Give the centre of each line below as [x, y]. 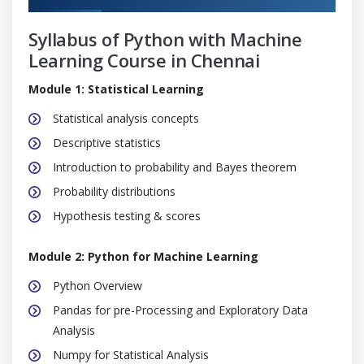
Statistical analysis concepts [126, 118]
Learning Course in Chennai [144, 60]
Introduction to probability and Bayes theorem [175, 167]
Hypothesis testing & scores [127, 215]
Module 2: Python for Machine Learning [143, 256]
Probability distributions [114, 191]
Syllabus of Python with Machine [165, 39]
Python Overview [97, 285]
